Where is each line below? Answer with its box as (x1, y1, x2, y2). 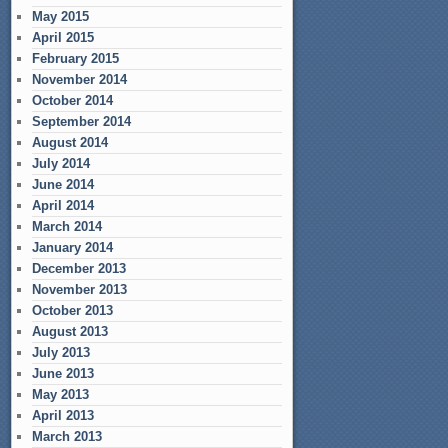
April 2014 (32, 198, 94, 213)
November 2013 (32, 282, 127, 297)
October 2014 (32, 93, 113, 108)
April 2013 (32, 408, 94, 423)
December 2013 (32, 261, 126, 276)
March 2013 (32, 429, 102, 444)
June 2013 (32, 366, 94, 381)
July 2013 (32, 345, 90, 360)
